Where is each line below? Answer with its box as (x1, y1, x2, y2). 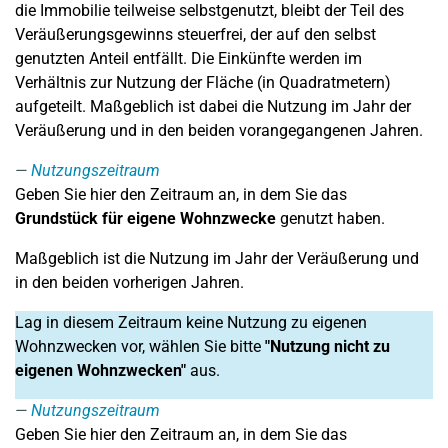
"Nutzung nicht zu (265, 337, 390, 356)
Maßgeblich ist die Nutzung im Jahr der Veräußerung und (15, 249, 419, 268)
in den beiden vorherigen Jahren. (15, 273, 244, 292)
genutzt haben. (276, 209, 385, 228)
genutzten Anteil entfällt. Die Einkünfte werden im (15, 49, 362, 68)
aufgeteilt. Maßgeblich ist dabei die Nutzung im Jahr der (15, 97, 411, 116)
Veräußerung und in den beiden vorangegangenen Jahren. (15, 121, 423, 140)
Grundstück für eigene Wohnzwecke (15, 209, 276, 228)
